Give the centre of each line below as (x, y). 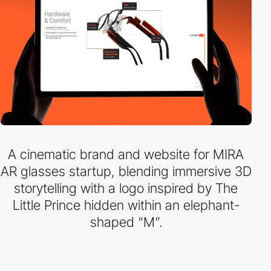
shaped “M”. (126, 222)
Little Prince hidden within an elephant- (126, 205)
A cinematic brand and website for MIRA (126, 154)
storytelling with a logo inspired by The (126, 188)
